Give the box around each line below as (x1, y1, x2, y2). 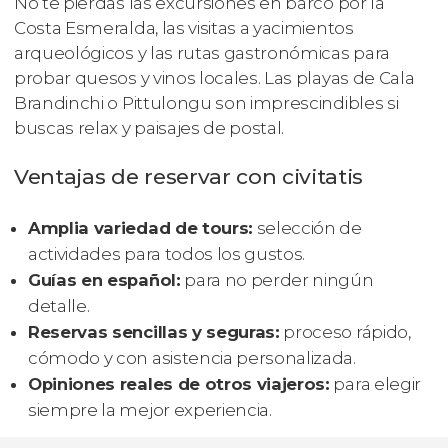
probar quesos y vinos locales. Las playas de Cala (14, 68, 415, 89)
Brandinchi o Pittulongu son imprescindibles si (14, 93, 399, 114)
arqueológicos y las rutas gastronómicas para (14, 43, 390, 64)
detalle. (28, 295, 90, 316)
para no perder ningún (180, 269, 374, 290)
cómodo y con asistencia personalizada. (28, 347, 356, 368)
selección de (253, 217, 362, 238)
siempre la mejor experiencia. (28, 399, 272, 420)
